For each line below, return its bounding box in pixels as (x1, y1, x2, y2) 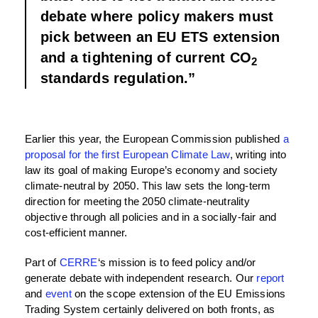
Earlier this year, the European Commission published (25, 133, 283, 146)
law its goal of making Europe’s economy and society (25, 164, 278, 177)
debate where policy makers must (40, 9, 274, 25)
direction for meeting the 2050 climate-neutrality (25, 195, 250, 208)
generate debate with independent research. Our (25, 272, 257, 285)
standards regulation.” (40, 70, 196, 87)
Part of (25, 256, 60, 269)
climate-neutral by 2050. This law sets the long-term (25, 180, 271, 192)
